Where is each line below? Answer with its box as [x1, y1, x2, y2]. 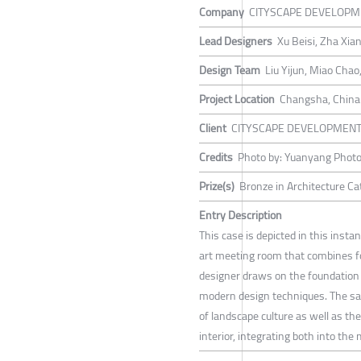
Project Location [199, 88, 275, 110]
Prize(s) [199, 175, 234, 197]
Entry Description [199, 204, 282, 226]
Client [199, 117, 226, 139]
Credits [199, 146, 233, 168]
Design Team [199, 59, 260, 81]
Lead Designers [199, 30, 272, 52]
